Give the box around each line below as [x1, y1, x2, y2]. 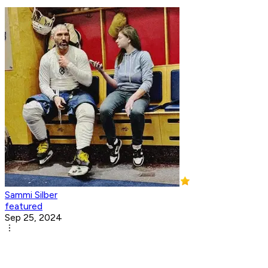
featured [5, 200, 42, 212]
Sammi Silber [5, 189, 57, 201]
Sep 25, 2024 [5, 212, 62, 224]
